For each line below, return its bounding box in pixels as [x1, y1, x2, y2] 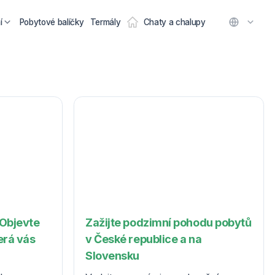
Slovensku [85, 249, 139, 263]
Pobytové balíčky [19, 17, 84, 27]
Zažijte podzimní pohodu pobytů [85, 216, 252, 230]
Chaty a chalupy [143, 17, 206, 27]
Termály [90, 17, 121, 27]
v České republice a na [85, 233, 202, 246]
